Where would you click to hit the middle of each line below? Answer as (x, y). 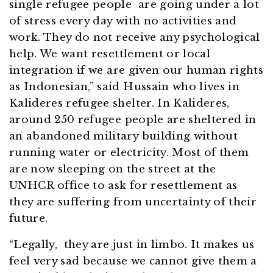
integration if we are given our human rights (136, 71)
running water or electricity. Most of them (131, 153)
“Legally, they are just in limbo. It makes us (132, 245)
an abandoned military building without (123, 136)
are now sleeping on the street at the (113, 169)
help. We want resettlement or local (110, 54)
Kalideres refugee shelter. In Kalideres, (121, 104)
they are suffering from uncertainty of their (133, 202)
